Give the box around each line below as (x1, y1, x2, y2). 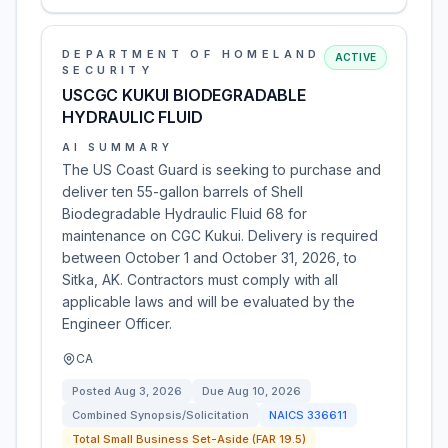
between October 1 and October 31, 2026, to (62, 249, 357, 266)
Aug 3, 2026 (114, 384, 182, 398)
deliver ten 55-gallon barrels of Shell (62, 183, 303, 200)
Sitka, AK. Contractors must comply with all (62, 271, 338, 288)
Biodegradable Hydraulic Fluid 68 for (62, 205, 307, 222)
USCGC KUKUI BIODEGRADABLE (62, 85, 306, 105)
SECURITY (62, 63, 154, 77)
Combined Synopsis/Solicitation (72, 408, 249, 422)
